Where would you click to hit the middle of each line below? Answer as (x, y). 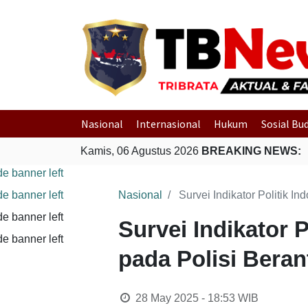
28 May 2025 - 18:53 (185, 298)
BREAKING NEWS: (251, 151)
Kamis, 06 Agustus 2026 (141, 151)
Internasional (169, 124)
